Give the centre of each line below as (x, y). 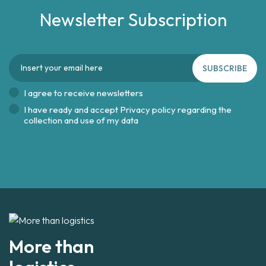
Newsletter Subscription (133, 20)
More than (51, 247)
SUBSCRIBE (225, 68)
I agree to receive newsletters (83, 93)
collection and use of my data (81, 120)
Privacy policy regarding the (176, 110)
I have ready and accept (72, 110)
